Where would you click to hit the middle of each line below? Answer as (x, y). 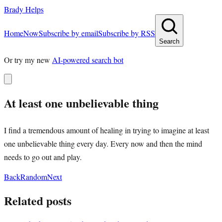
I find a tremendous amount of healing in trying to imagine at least (107, 130)
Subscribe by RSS (127, 33)
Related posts (38, 200)
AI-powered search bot (88, 60)
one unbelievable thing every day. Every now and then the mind (103, 143)
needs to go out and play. (43, 157)
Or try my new (27, 60)
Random (34, 176)
